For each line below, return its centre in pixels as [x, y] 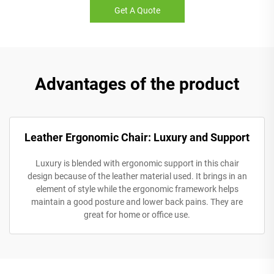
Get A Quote [137, 10]
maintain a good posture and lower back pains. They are [137, 202]
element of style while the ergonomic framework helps [137, 189]
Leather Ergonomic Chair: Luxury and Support [137, 137]
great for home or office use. [137, 214]
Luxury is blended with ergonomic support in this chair [137, 163]
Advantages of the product [137, 84]
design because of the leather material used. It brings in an [137, 176]
